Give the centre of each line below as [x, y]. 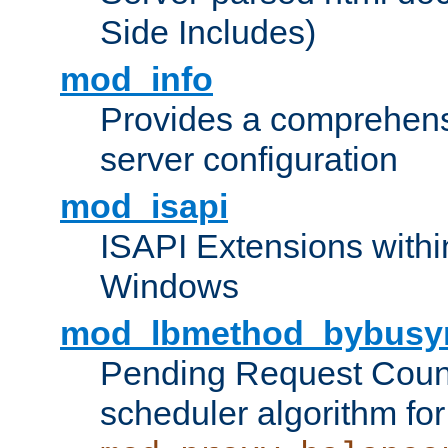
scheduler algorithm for [272, 413]
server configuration [249, 159]
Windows [169, 286]
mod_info [136, 79]
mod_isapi [144, 206]
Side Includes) [208, 32]
